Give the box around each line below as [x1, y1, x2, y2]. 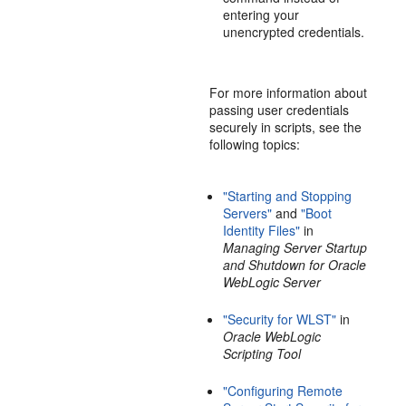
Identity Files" [223, 221, 301, 239]
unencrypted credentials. [223, 23, 365, 41]
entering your [223, 5, 300, 24]
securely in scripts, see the [209, 118, 362, 136]
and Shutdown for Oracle [223, 256, 367, 274]
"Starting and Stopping [223, 187, 353, 205]
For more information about [209, 83, 368, 101]
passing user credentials [209, 101, 350, 119]
